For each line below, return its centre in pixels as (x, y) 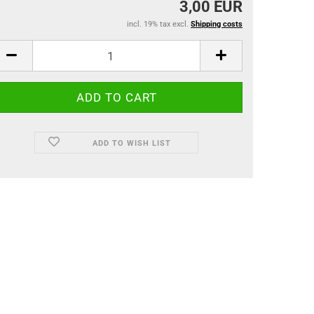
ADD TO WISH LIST (131, 143)
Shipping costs (217, 24)
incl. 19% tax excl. (159, 24)
